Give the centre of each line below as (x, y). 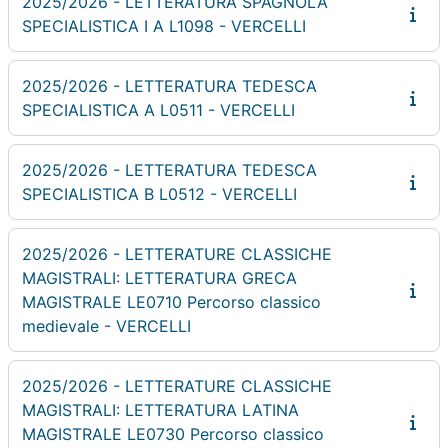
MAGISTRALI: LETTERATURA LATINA (160, 409)
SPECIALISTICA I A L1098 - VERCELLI (164, 25)
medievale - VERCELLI (106, 325)
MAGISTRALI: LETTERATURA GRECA (159, 277)
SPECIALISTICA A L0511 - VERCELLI (158, 109)
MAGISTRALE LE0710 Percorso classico (171, 301)
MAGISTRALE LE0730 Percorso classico (173, 433)
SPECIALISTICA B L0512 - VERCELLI (159, 193)
